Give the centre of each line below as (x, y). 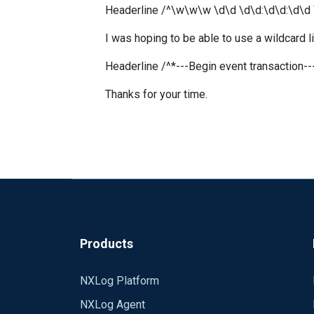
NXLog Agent (112, 305)
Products (107, 244)
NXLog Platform (120, 281)
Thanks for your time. (156, 94)
